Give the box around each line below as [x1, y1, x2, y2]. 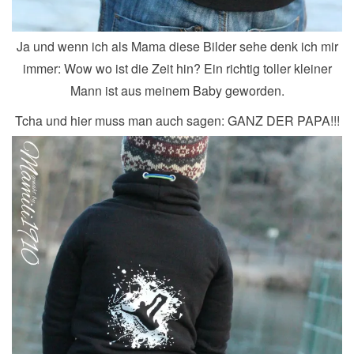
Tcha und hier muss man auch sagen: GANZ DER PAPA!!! [14, 111, 340, 130]
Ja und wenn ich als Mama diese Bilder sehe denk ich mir [16, 36, 338, 55]
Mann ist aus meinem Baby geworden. [70, 81, 284, 100]
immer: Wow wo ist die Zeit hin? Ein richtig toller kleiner [22, 58, 332, 77]
